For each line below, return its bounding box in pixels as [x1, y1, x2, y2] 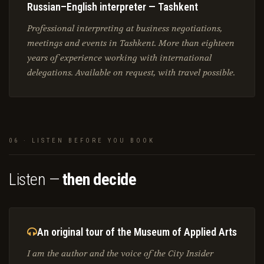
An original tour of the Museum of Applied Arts [37, 226, 237, 239]
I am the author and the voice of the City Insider [27, 248, 213, 260]
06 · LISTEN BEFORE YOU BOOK [9, 137, 155, 145]
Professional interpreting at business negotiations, [27, 23, 222, 35]
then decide [62, 170, 136, 190]
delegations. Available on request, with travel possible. [27, 67, 235, 79]
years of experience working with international [27, 52, 212, 64]
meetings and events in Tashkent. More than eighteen [27, 38, 235, 49]
